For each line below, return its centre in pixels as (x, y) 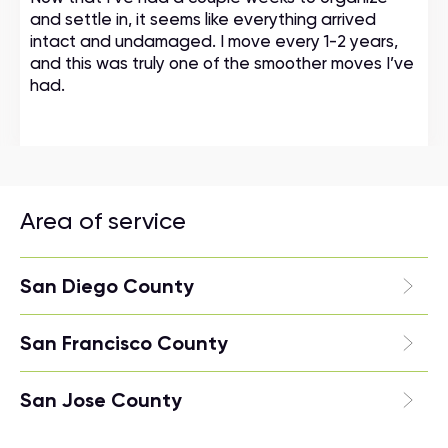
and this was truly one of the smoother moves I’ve (222, 63)
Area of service (103, 221)
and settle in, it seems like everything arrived (203, 19)
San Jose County (101, 400)
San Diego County (107, 286)
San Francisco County (124, 343)
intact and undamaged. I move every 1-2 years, (214, 41)
